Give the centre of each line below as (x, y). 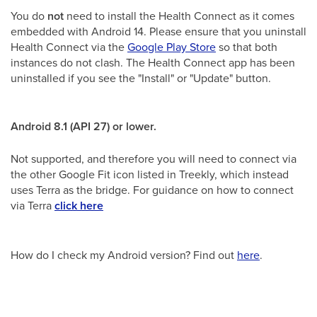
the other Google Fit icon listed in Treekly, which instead (150, 174)
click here (79, 206)
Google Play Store (172, 47)
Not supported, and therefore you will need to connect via (154, 158)
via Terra (33, 205)
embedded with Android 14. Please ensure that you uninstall (158, 31)
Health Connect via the (69, 47)
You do (29, 16)
